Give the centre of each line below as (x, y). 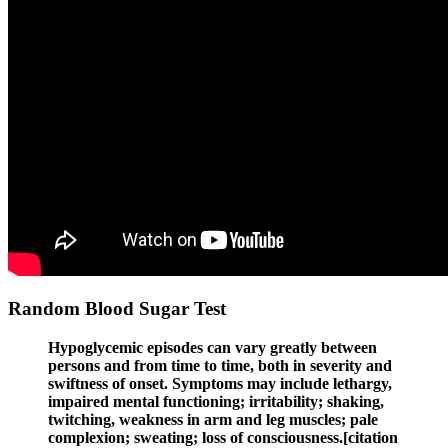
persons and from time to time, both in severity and (220, 366)
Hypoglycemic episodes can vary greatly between (212, 348)
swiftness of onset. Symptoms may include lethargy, (220, 384)
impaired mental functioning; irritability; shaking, (216, 402)
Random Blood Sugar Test (117, 309)
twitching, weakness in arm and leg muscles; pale (213, 420)
